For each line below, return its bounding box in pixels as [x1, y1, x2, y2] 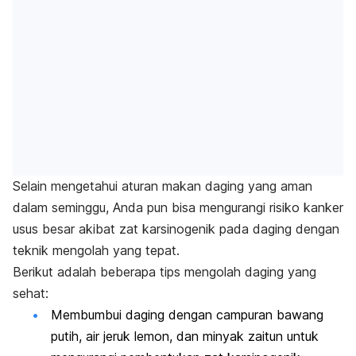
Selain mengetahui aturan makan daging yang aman [13, 178, 312, 195]
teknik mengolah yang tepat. [13, 242, 180, 259]
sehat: [13, 285, 48, 302]
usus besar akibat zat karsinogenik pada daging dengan [13, 221, 339, 238]
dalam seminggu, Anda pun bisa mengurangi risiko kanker [13, 199, 343, 216]
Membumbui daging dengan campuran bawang [51, 307, 323, 323]
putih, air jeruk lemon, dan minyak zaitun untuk [51, 328, 319, 345]
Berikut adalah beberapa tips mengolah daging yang [13, 264, 316, 281]
